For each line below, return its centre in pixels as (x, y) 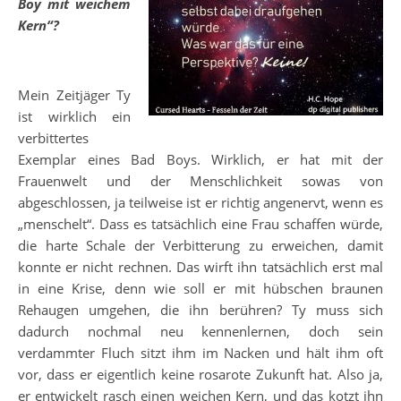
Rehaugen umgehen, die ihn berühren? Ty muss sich (200, 310)
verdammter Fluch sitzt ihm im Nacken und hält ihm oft (200, 353)
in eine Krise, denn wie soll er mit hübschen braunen (200, 289)
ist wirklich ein (74, 117)
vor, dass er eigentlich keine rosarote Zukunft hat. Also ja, (200, 375)
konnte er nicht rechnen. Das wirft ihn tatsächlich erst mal (200, 267)
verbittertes (53, 138)
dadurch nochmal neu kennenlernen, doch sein (200, 332)
